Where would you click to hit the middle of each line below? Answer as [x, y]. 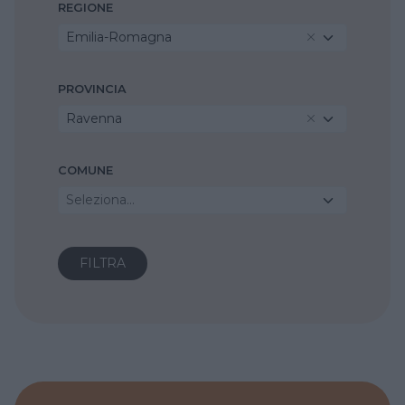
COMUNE [85, 170]
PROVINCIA [92, 89]
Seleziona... [100, 199]
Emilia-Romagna [119, 37]
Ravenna [94, 118]
